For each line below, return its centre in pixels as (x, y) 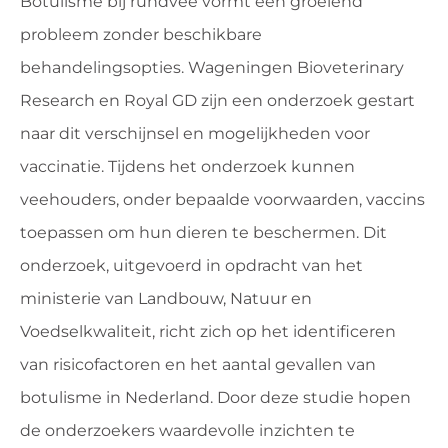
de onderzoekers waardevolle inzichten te (187, 430)
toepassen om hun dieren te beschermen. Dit (203, 232)
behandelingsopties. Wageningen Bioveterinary (212, 67)
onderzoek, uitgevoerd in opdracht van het (191, 265)
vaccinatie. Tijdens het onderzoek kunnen (187, 166)
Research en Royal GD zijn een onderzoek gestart (217, 100)
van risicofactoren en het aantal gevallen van (198, 364)
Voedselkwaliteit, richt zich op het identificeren (208, 331)
